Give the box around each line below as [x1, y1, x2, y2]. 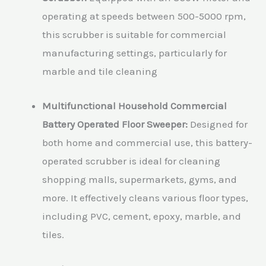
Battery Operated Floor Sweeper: [42, 118, 188, 130]
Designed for [188, 118, 248, 130]
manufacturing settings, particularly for [42, 46, 227, 59]
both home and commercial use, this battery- [42, 136, 252, 148]
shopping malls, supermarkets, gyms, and [42, 173, 237, 185]
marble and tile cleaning [42, 65, 157, 77]
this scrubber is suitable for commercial [42, 28, 226, 40]
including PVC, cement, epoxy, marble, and [42, 210, 241, 222]
